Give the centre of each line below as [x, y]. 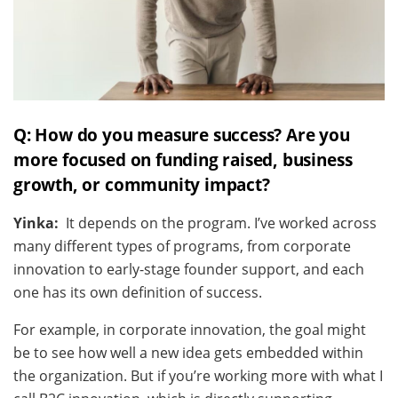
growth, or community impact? [142, 185]
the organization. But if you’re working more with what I [198, 376]
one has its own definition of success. [138, 293]
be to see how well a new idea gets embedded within [188, 353]
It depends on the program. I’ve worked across [221, 223]
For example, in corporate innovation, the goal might [190, 330]
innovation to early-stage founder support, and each [189, 270]
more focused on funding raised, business [183, 160]
